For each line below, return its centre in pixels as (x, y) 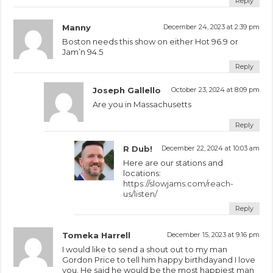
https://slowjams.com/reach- (179, 183)
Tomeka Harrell (97, 235)
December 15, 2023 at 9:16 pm (213, 234)
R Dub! (138, 148)
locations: (142, 173)
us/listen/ (140, 193)
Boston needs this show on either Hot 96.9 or (151, 41)
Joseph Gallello (127, 90)
